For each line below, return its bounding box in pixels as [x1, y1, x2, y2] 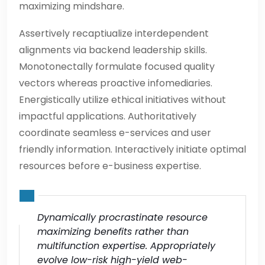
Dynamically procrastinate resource [37, 211, 208, 225]
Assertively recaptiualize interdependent [19, 26, 209, 40]
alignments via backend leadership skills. [19, 43, 207, 57]
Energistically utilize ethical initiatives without [19, 92, 226, 106]
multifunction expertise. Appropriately [37, 239, 215, 253]
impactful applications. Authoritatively [19, 109, 196, 123]
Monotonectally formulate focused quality [19, 59, 215, 73]
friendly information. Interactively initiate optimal [19, 142, 246, 156]
